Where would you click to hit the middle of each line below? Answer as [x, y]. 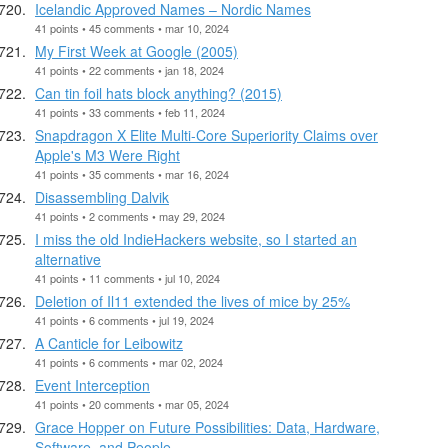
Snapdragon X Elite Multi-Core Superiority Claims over [206, 134]
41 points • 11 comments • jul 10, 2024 [127, 277]
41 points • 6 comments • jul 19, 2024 [124, 319]
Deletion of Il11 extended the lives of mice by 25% [192, 300]
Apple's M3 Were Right [107, 154]
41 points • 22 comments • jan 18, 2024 [129, 69]
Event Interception [92, 384]
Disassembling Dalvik [102, 196]
